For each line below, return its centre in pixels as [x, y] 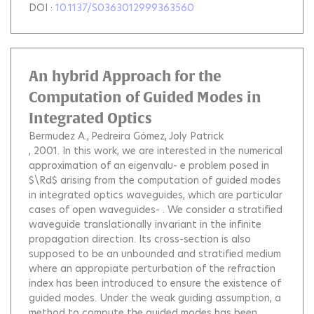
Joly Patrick [196, 136]
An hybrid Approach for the [125, 76]
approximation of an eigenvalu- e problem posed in [149, 166]
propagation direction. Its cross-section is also [140, 239]
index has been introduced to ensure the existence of [155, 284]
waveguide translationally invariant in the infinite [145, 225]
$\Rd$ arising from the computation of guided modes [155, 180]
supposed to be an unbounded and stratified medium [155, 254]
